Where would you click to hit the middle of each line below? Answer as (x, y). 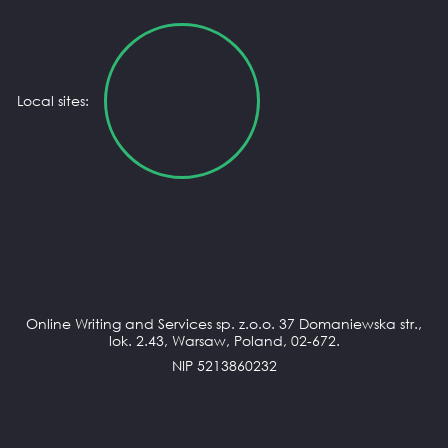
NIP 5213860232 (224, 366)
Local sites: (53, 100)
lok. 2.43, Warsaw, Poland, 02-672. (224, 341)
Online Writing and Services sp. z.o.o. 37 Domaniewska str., (224, 324)
